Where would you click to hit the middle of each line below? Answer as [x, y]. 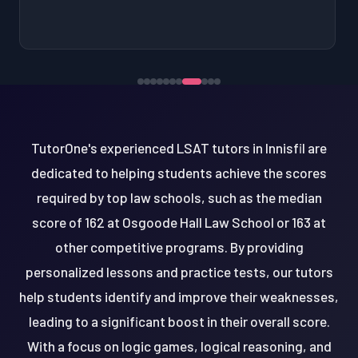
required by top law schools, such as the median [179, 197]
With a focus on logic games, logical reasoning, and [179, 346]
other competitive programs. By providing [179, 247]
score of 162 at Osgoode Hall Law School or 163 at [179, 222]
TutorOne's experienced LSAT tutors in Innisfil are [179, 147]
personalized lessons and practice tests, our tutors [179, 271]
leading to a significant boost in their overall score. [179, 321]
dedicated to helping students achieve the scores [179, 172]
